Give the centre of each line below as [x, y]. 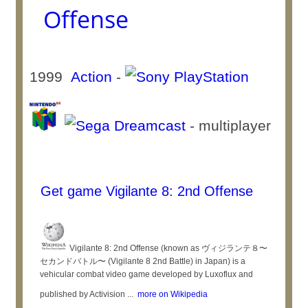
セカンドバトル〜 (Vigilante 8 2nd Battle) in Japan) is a [143, 261]
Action [92, 77]
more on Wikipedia [171, 294]
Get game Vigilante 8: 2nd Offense [145, 191]
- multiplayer [229, 125]
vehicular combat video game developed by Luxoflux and [147, 274]
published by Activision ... [87, 294]
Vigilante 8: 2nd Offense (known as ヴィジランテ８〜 [168, 248]
